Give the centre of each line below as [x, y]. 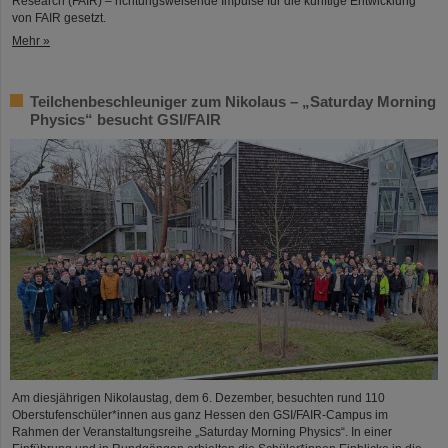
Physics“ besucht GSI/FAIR [125, 120]
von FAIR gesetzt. [59, 18]
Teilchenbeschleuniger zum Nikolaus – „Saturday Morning [233, 102]
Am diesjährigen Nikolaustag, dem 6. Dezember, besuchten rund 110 [198, 397]
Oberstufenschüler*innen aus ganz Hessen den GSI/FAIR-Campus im [200, 414]
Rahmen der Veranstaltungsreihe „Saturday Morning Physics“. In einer [202, 431]
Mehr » [31, 41]
